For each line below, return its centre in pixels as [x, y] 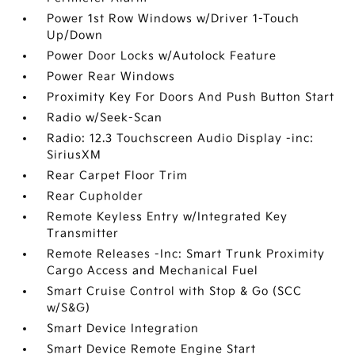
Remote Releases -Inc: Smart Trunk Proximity [186, 254]
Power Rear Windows [111, 76]
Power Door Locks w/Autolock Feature [162, 56]
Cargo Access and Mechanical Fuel [153, 271]
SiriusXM [74, 155]
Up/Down [75, 35]
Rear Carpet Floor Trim [118, 176]
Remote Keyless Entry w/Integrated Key [168, 217]
